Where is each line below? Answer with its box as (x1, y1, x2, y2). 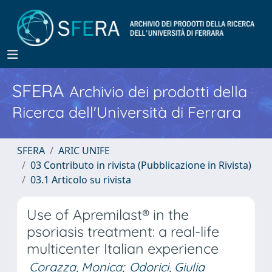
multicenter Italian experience (27, 240, 219, 257)
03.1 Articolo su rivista (30, 173, 131, 186)
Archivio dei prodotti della (69, 82, 247, 101)
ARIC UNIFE (58, 144, 110, 157)
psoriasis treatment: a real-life (27, 223, 219, 240)
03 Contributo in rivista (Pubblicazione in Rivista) (30, 158, 251, 172)
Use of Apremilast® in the (27, 206, 189, 223)
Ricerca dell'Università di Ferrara (12, 103, 241, 121)
